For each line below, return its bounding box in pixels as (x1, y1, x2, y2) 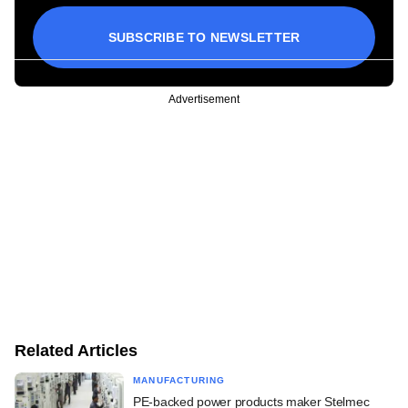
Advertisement (168, 92, 240, 106)
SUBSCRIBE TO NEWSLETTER (107, 29, 301, 45)
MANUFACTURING (133, 374, 226, 385)
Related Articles (15, 341, 138, 360)
